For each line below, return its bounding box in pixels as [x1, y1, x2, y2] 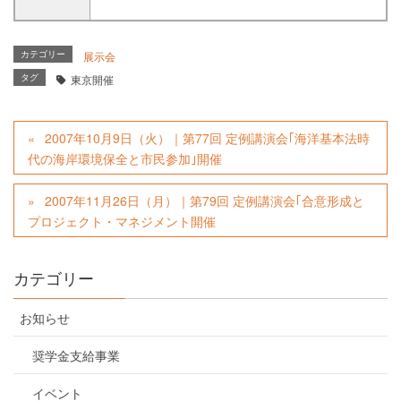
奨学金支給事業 [32, 346, 120, 364]
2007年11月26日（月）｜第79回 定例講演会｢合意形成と [45, 191, 365, 209]
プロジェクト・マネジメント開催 [28, 211, 216, 230]
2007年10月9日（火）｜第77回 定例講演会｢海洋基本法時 [45, 128, 371, 147]
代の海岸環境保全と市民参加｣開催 [28, 149, 222, 167]
